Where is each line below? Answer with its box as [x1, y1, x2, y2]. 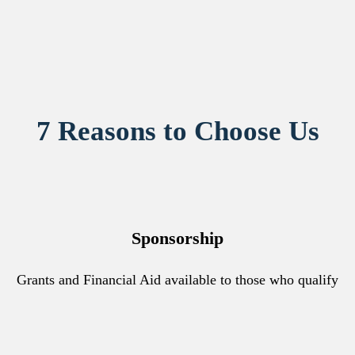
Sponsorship [132, 228, 223, 249]
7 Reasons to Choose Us [36, 115, 319, 147]
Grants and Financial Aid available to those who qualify [17, 272, 338, 288]
